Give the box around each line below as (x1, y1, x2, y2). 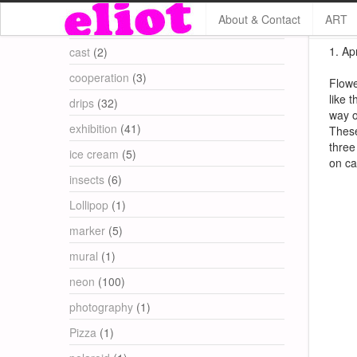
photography (69, 299, 133, 315)
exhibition (69, 120, 117, 136)
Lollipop (69, 197, 108, 213)
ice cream (69, 146, 119, 162)
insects (69, 171, 104, 187)
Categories (69, 12, 143, 32)
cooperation (69, 69, 129, 85)
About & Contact (218, 11, 300, 27)
